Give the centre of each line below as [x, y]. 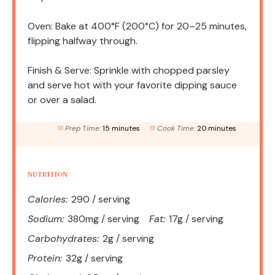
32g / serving [94, 258]
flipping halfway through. [83, 41]
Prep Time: [83, 129]
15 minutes [121, 129]
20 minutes [216, 129]
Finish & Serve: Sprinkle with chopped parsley [129, 71]
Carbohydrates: [63, 239]
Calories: [48, 199]
